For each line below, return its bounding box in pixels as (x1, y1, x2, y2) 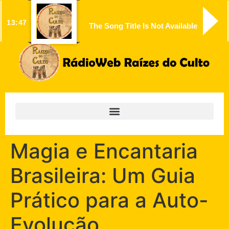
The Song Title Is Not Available (88, 21, 197, 30)
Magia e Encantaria (10, 139, 198, 164)
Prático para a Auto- (10, 188, 209, 213)
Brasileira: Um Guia (10, 163, 195, 189)
